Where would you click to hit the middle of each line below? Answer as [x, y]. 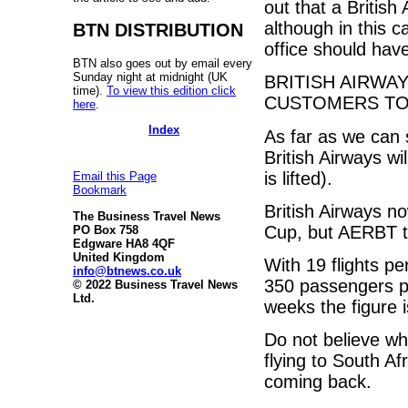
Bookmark [100, 190]
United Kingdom [119, 257]
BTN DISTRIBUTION [158, 30]
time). [90, 90]
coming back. [318, 382]
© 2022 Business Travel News [155, 284]
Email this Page [115, 177]
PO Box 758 [106, 229]
